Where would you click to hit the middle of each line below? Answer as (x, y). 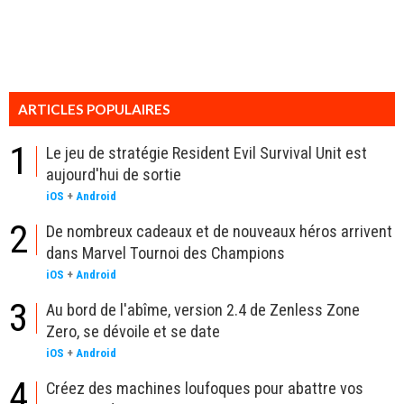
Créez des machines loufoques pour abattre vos (205, 389)
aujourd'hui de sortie (114, 175)
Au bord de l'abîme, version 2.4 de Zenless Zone (203, 310)
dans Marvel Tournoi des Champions (165, 253)
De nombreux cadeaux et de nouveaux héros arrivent (219, 232)
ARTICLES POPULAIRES (94, 110)
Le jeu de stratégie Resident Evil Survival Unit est (207, 153)
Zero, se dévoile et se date (133, 332)
